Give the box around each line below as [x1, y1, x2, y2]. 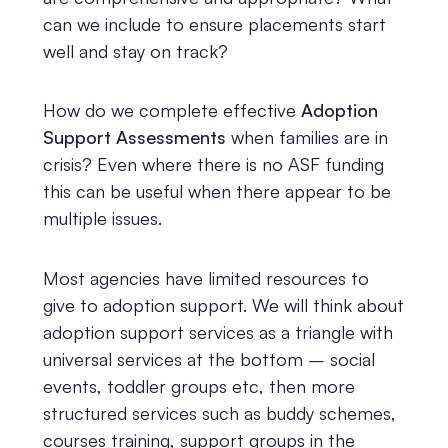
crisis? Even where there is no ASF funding [42, 153, 384, 176]
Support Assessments [42, 126, 226, 149]
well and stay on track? [42, 39, 228, 62]
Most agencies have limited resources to [42, 266, 369, 289]
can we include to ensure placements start [42, 12, 386, 35]
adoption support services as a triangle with [42, 320, 393, 343]
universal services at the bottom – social [42, 347, 375, 370]
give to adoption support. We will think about [42, 293, 404, 316]
